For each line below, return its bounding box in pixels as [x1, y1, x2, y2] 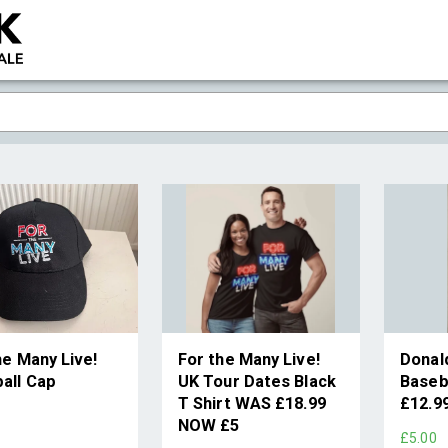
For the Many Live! [177, 349, 320, 369]
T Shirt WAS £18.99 [177, 393, 326, 413]
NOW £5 [177, 415, 240, 435]
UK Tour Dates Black [177, 371, 336, 391]
